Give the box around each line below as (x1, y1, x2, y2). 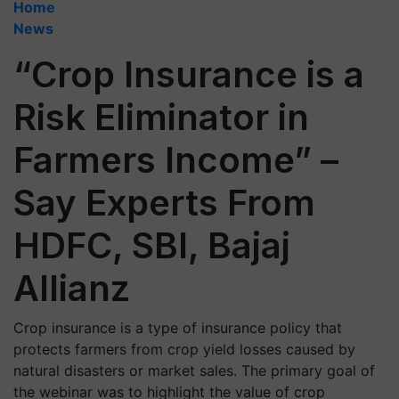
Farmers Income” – (13, 138, 338, 182)
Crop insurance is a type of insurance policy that (13, 319, 342, 337)
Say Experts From (13, 181, 315, 224)
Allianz (13, 266, 130, 310)
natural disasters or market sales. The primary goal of (13, 362, 375, 379)
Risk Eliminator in (13, 95, 309, 139)
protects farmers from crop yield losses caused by (13, 340, 355, 358)
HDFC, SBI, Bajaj (13, 224, 290, 267)
